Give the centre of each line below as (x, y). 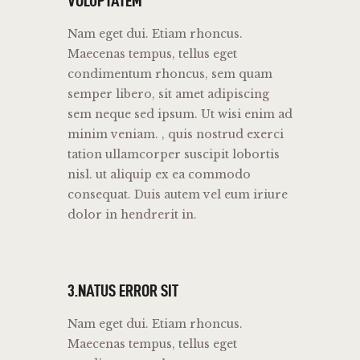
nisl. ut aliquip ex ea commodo (159, 175)
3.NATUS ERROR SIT (123, 290)
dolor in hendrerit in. (132, 215)
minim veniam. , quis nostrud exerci (176, 135)
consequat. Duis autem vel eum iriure (178, 195)
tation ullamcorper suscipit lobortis (174, 155)
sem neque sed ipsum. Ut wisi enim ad (180, 115)
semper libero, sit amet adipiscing (168, 94)
